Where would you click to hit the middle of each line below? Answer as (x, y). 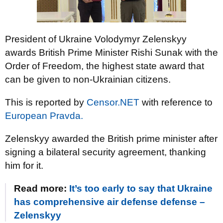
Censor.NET (113, 102)
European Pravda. (44, 116)
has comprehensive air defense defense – (110, 202)
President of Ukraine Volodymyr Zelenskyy (96, 39)
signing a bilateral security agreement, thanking (106, 152)
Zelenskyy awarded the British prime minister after (111, 139)
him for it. (24, 166)
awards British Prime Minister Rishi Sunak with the (111, 53)
